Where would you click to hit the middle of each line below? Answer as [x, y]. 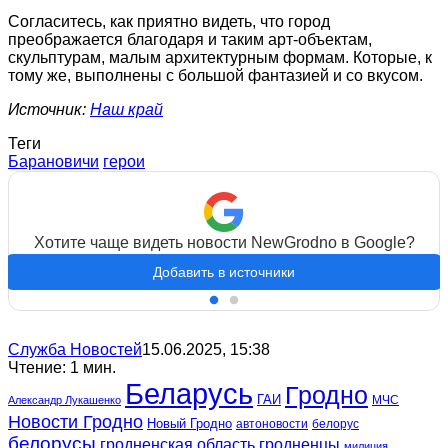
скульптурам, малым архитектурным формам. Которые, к [220, 58]
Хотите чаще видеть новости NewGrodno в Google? [224, 243]
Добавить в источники [224, 272]
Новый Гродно [189, 424]
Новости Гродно [75, 422]
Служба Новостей [75, 350]
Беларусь [189, 394]
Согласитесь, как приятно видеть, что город [169, 22]
